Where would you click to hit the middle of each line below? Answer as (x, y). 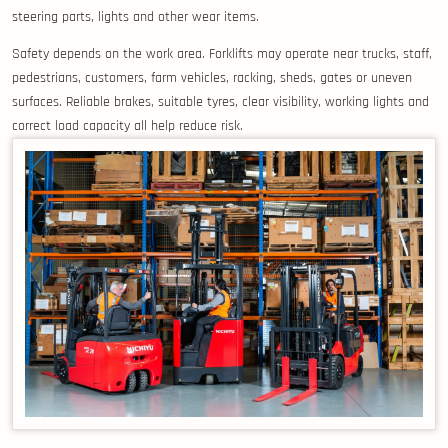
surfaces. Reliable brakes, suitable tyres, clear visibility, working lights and (220, 102)
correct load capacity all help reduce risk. (127, 126)
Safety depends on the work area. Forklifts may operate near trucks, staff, (222, 54)
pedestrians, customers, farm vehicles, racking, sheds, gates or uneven (212, 78)
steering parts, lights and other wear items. (135, 17)
